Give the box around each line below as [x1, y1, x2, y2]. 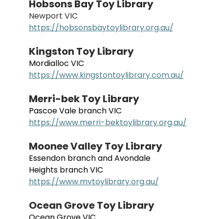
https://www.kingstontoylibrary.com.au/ [28, 69, 184, 81]
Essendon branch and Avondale [28, 153, 153, 164]
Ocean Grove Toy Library [28, 198, 154, 213]
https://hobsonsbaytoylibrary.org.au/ [28, 22, 174, 34]
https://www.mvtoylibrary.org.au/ [28, 176, 159, 188]
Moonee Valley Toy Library [28, 139, 162, 153]
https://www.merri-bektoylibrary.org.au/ [28, 117, 187, 129]
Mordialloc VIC [28, 58, 84, 69]
